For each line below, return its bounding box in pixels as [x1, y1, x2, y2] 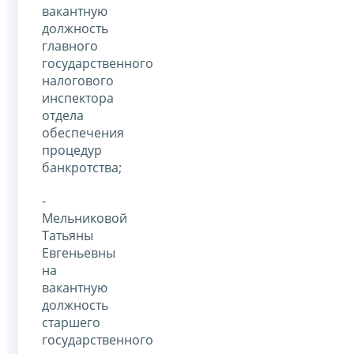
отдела [42, 106, 84, 124]
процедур [42, 141, 102, 159]
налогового [42, 71, 114, 89]
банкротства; [42, 158, 122, 176]
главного [42, 36, 98, 55]
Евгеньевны [42, 243, 115, 262]
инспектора [42, 88, 114, 107]
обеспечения [42, 123, 124, 141]
